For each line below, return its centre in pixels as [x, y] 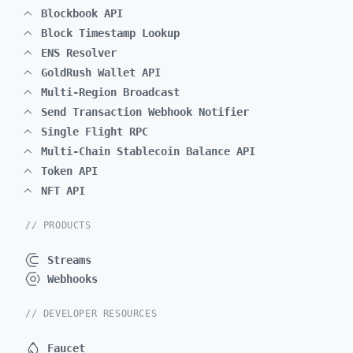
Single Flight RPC [95, 132]
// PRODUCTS [58, 225]
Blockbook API [82, 13]
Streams [69, 260]
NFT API [63, 191]
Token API [69, 171]
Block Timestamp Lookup [110, 33]
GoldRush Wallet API [101, 72]
